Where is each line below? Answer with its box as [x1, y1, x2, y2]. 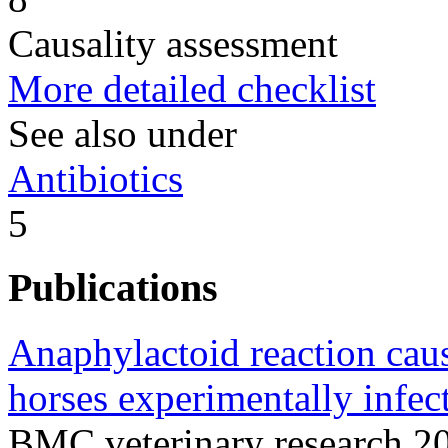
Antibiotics [8, 156, 183, 200]
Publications [8, 265, 218, 311]
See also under [8, 111, 237, 155]
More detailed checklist [8, 66, 376, 110]
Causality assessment [8, 21, 338, 65]
